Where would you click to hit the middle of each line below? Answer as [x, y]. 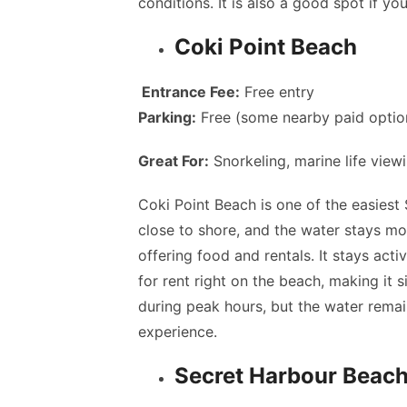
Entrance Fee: [189, 92]
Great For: [174, 161]
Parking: [167, 117]
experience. [180, 332]
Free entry [277, 92]
